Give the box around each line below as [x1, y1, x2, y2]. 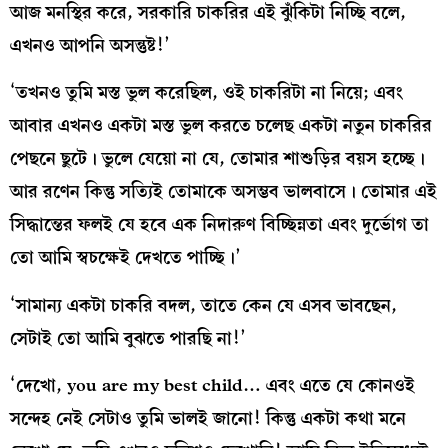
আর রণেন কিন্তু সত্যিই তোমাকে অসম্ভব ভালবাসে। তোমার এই [10, 177, 437, 207]
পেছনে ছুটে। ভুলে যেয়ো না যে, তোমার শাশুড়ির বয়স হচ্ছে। [10, 144, 425, 174]
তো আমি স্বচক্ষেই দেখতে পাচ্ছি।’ [10, 243, 241, 273]
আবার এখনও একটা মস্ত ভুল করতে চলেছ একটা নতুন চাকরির [10, 111, 432, 141]
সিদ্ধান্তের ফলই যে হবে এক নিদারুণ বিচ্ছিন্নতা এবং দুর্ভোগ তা [10, 210, 429, 240]
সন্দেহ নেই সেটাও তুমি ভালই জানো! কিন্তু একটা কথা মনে [10, 403, 406, 433]
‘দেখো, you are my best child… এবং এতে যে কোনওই [10, 370, 415, 400]
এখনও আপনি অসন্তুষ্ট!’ [10, 30, 170, 60]
